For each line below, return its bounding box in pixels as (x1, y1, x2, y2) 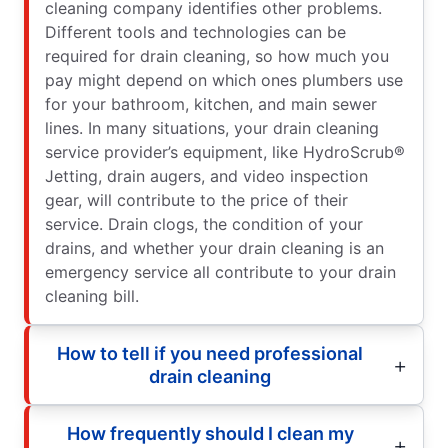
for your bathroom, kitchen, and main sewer (45, 93, 377, 114)
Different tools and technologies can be (45, 21, 346, 42)
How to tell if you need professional (57, 342, 363, 364)
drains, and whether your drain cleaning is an (45, 237, 384, 258)
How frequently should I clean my (66, 422, 354, 444)
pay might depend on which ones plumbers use (45, 69, 403, 90)
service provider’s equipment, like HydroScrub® (45, 141, 405, 162)
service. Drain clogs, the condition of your (45, 213, 363, 234)
